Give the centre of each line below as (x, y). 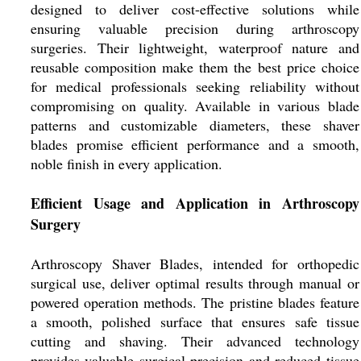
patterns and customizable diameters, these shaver (195, 125)
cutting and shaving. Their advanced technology (195, 341)
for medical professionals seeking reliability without (195, 86)
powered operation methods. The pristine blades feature (195, 302)
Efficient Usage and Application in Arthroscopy (195, 203)
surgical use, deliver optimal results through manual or (195, 283)
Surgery (55, 224)
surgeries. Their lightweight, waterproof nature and (195, 48)
